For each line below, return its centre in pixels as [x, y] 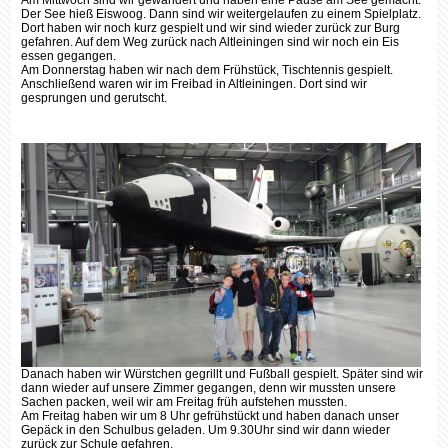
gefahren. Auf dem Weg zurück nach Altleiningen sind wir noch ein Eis [210, 42]
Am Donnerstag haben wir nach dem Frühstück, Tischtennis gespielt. [207, 70]
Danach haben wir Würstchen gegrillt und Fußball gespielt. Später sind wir [222, 374]
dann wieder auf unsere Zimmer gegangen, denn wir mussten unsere [209, 388]
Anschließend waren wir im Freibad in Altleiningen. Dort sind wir [194, 84]
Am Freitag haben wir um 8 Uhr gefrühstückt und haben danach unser [210, 416]
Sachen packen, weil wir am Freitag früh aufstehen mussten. [184, 402]
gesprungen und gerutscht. [94, 98]
